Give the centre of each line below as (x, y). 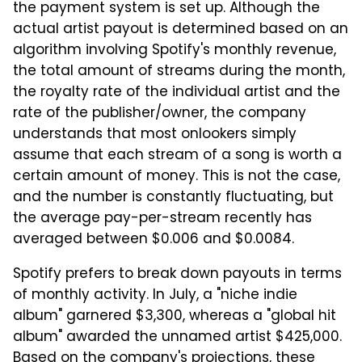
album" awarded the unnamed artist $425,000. (177, 337)
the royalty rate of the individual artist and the (177, 93)
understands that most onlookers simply (155, 135)
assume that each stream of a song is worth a (177, 156)
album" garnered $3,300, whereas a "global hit (175, 316)
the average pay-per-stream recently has (162, 219)
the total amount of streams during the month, (179, 72)
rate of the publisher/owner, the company (160, 114)
